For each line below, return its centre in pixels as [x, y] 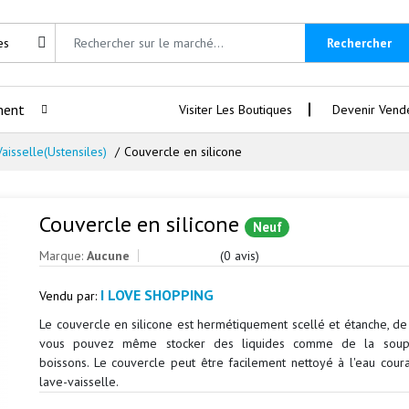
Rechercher [359, 42]
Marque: [63, 256]
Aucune [109, 256]
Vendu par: [70, 296]
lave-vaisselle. [79, 382]
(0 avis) [240, 256]
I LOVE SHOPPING [157, 295]
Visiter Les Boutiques [236, 109]
